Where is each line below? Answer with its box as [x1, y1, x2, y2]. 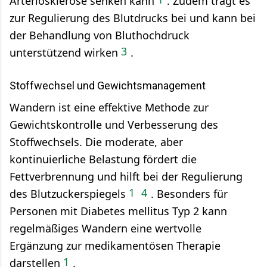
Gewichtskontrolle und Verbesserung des [10, 117, 218, 132]
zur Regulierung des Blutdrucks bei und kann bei [10, 10, 256, 25]
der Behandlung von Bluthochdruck [10, 27, 190, 42]
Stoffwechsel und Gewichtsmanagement [10, 79, 206, 92]
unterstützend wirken [10, 45, 118, 60]
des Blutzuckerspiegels [10, 186, 126, 201]
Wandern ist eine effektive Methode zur [10, 100, 209, 114]
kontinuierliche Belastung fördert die [10, 151, 197, 166]
